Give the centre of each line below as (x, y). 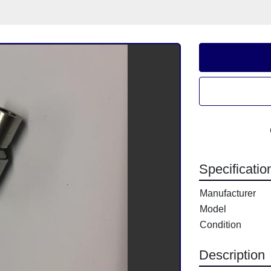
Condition (220, 225)
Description (232, 255)
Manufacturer (227, 194)
